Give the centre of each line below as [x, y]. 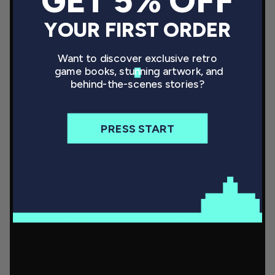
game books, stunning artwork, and [137, 71]
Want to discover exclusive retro [137, 58]
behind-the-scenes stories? [137, 84]
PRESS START [137, 128]
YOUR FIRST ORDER [137, 29]
